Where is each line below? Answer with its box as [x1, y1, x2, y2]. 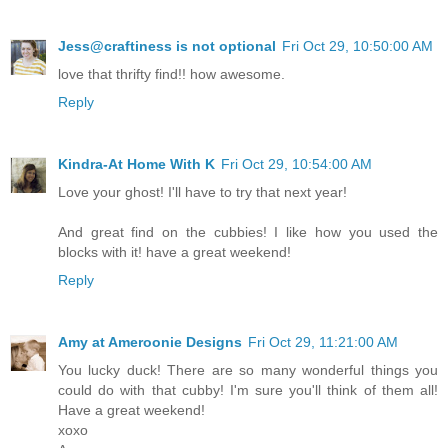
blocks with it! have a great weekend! [58, 244, 291, 261]
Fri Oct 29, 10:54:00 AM [221, 156, 372, 173]
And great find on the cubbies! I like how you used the [58, 224, 438, 241]
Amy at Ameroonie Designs [58, 334, 242, 351]
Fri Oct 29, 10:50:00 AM [282, 38, 433, 55]
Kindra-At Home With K [58, 156, 215, 173]
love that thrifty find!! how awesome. [58, 66, 285, 83]
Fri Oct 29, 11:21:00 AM [248, 334, 398, 351]
